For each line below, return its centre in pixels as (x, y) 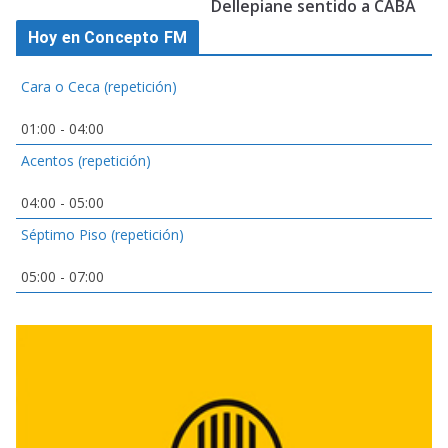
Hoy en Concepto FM (107, 38)
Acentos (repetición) (86, 161)
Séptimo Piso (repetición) (102, 235)
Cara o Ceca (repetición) (99, 87)
